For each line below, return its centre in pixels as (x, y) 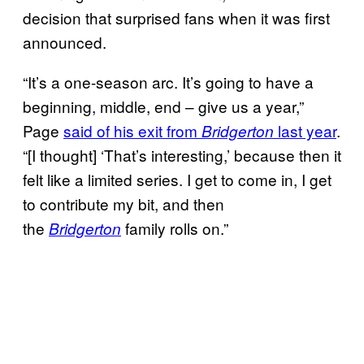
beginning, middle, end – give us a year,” (163, 106)
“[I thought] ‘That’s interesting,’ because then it (182, 154)
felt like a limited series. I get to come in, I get (177, 179)
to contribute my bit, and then (123, 203)
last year (305, 130)
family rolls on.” (175, 227)
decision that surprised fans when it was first (176, 17)
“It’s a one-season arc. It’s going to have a (168, 81)
